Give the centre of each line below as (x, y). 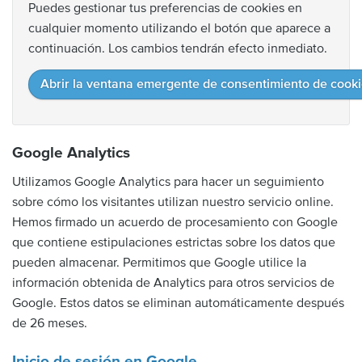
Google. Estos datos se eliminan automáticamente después (178, 303)
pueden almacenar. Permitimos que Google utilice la (159, 262)
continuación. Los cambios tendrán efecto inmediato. (178, 48)
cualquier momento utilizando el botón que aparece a (179, 28)
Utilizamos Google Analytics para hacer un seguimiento (168, 181)
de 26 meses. (50, 323)
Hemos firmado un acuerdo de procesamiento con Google (175, 222)
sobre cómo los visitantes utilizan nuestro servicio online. (173, 202)
